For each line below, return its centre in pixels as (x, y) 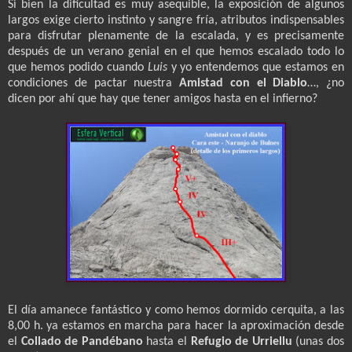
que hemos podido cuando (78, 67)
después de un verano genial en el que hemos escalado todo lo (176, 51)
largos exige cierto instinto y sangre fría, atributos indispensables (176, 20)
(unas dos (318, 341)
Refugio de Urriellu (241, 341)
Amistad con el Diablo (244, 83)
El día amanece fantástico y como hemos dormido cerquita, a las (176, 310)
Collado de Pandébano (82, 341)
